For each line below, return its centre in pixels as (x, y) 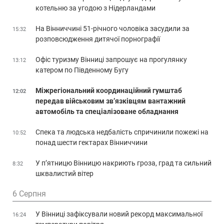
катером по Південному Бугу (82, 70)
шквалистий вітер (64, 173)
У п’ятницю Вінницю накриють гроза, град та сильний (123, 163)
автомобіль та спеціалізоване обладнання (107, 111)
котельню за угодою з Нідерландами (95, 8)
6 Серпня (29, 193)
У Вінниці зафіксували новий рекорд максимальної (119, 214)
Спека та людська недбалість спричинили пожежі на (122, 132)
